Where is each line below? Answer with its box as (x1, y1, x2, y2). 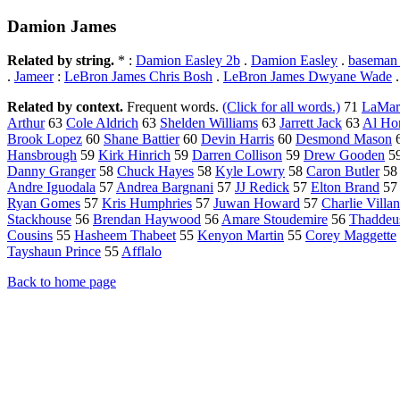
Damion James (7, 16, 116, 36)
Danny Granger (7, 163, 96, 179)
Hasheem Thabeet (74, 228, 176, 244)
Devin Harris (201, 131, 274, 147)
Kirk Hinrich (98, 147, 171, 163)
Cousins (7, 228, 53, 244)
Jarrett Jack (279, 115, 342, 131)
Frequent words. (127, 99, 222, 115)
